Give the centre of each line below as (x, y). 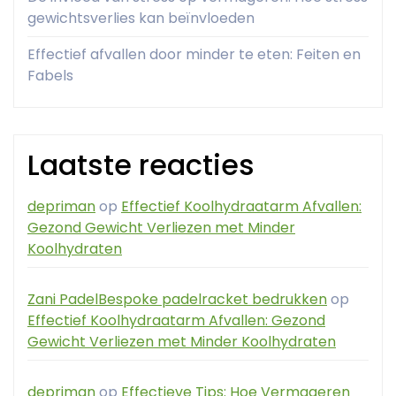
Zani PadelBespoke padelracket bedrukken (177, 300)
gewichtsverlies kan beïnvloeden (141, 19)
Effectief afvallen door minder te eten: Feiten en (194, 55)
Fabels (50, 76)
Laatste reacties (141, 165)
